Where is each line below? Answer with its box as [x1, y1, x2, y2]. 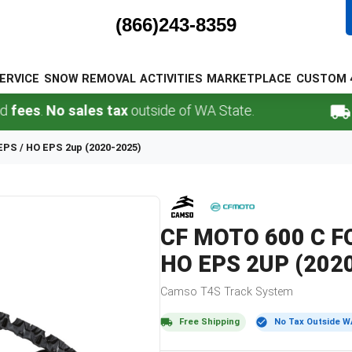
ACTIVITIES [139, 72, 203, 86]
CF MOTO [160, 224, 259, 251]
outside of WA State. [84, 102, 211, 119]
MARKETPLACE [207, 72, 292, 86]
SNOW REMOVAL [43, 72, 136, 86]
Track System [221, 285, 293, 299]
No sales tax [2, 102, 85, 119]
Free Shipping [179, 317, 240, 328]
